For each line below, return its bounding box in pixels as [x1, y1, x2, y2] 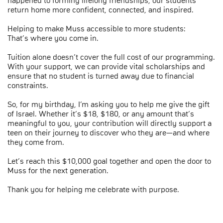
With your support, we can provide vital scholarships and [7, 62, 205, 71]
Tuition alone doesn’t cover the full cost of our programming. [7, 53, 215, 61]
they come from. [7, 138, 64, 146]
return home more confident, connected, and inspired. [7, 5, 194, 14]
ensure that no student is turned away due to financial [7, 72, 194, 80]
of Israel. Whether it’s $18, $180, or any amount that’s [7, 110, 194, 118]
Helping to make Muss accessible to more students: [7, 24, 186, 33]
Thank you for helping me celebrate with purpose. [7, 185, 179, 194]
